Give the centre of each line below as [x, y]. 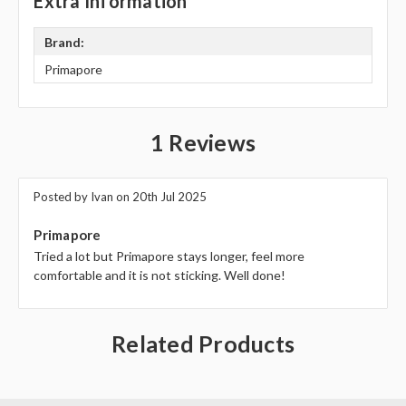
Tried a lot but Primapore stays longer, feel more [169, 256]
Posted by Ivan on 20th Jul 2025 [121, 197]
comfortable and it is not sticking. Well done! [160, 275]
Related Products [203, 344]
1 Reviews [203, 143]
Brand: [65, 42]
